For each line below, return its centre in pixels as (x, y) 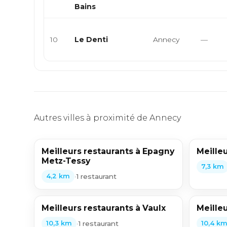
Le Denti (91, 40)
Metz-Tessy (66, 161)
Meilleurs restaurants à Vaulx (104, 208)
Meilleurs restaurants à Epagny (108, 151)
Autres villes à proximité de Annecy (108, 118)
